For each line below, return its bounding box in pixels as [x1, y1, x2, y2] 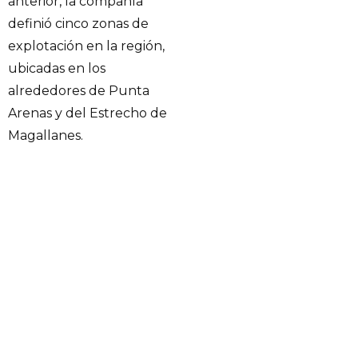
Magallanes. [8, 128, 83, 144]
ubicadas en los [8, 61, 105, 77]
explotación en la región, [8, 38, 165, 54]
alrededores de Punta [8, 83, 149, 99]
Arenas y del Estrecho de [8, 105, 167, 121]
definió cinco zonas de [8, 16, 149, 32]
